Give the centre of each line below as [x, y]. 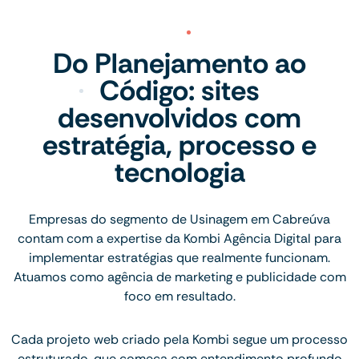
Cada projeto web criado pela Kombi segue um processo [179, 340]
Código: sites [179, 91]
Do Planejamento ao [179, 64]
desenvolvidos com [179, 118]
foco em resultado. [179, 296]
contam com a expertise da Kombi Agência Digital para [179, 239]
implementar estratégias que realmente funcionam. [179, 258]
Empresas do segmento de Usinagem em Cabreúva [179, 220]
